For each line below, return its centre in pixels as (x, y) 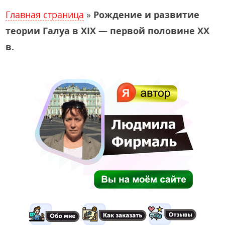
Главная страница (45, 15)
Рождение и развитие (147, 15)
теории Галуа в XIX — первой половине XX (108, 31)
